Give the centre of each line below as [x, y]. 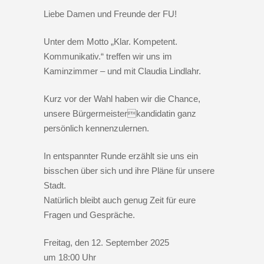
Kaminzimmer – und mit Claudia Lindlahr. [122, 71]
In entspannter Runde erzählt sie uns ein [121, 156]
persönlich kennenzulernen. [96, 128]
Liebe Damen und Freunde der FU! [110, 14]
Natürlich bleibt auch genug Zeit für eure [120, 200]
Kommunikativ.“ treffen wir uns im [108, 57]
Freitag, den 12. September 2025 [106, 243]
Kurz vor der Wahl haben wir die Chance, [122, 99]
